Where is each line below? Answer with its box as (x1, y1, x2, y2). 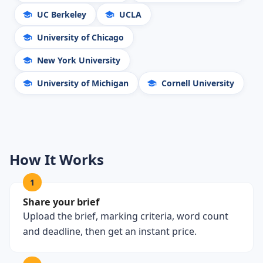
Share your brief (23, 195, 99, 208)
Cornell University (161, 77, 234, 89)
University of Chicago (37, 32, 124, 43)
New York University (37, 55, 120, 66)
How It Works (9, 150, 104, 169)
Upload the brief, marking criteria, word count (23, 210, 228, 222)
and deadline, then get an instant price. (23, 225, 197, 238)
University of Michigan (37, 77, 129, 89)
